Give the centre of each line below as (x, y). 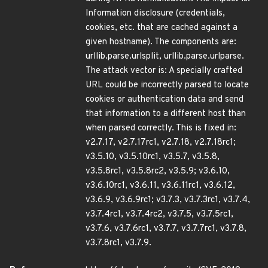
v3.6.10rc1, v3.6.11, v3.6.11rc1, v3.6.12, (160, 186)
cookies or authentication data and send (165, 100)
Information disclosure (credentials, (155, 13)
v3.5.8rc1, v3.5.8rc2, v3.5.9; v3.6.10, (158, 171)
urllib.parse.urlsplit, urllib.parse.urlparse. (165, 57)
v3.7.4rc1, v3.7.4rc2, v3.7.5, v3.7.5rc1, (159, 214)
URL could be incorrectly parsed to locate (167, 85)
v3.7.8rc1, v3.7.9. (118, 243)
